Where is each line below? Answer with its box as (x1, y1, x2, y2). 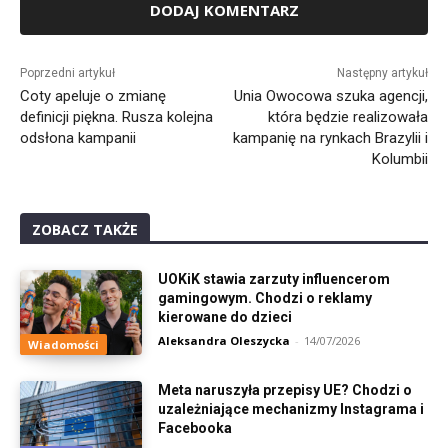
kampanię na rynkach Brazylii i (232, 128, 428, 147)
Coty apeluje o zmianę (20, 86, 166, 105)
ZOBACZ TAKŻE (32, 219, 138, 239)
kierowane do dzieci (158, 308, 293, 325)
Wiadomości (28, 337, 99, 353)
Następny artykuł (336, 65, 428, 80)
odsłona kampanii (20, 128, 136, 147)
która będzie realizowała (267, 107, 428, 126)
